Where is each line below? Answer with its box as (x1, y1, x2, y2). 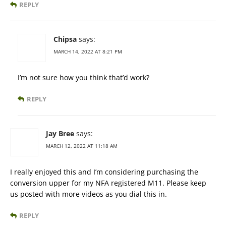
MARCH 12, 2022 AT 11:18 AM (46, 142, 118, 150)
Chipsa (53, 34, 77, 44)
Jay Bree (46, 129, 74, 139)
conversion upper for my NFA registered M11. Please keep (10, 178, 206, 188)
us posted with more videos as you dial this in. (10, 189, 167, 199)
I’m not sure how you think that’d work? (18, 73, 149, 83)
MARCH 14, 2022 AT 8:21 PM (53, 48, 122, 55)
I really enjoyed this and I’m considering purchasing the (10, 167, 198, 177)
